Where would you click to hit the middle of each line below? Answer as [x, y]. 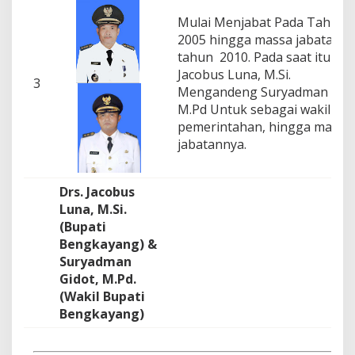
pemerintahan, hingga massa [265, 127]
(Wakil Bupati [102, 297]
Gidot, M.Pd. [98, 279]
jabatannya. [212, 145]
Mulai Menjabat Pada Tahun [262, 23]
